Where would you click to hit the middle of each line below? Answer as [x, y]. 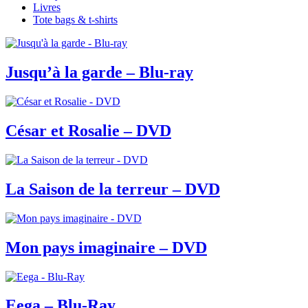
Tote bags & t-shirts [75, 20]
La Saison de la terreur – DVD [113, 189]
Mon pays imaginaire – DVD [106, 247]
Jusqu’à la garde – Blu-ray [99, 73]
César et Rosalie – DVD [88, 131]
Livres [47, 8]
